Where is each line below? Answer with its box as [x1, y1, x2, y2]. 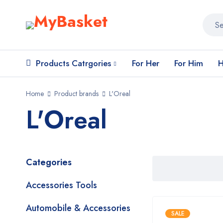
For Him [174, 57, 203, 69]
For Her [132, 57, 159, 69]
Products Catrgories [36, 57, 111, 69]
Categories [26, 156, 72, 169]
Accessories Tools [26, 179, 97, 192]
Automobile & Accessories [26, 202, 130, 215]
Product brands [54, 89, 99, 99]
